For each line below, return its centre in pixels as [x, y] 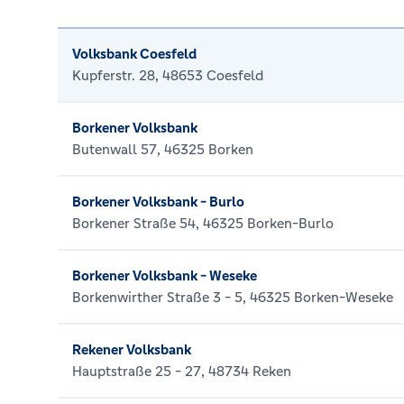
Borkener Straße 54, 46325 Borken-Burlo [203, 223]
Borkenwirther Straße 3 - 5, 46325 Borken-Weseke [233, 297]
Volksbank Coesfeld [134, 54]
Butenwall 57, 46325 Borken [163, 149]
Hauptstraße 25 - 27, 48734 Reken [182, 371]
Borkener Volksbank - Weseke [165, 275]
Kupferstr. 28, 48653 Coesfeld [168, 75]
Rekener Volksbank [132, 349]
